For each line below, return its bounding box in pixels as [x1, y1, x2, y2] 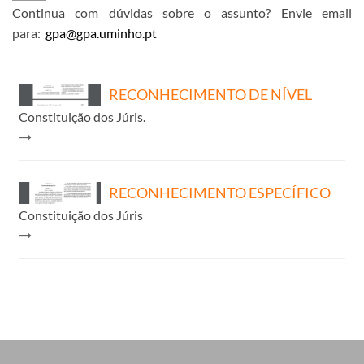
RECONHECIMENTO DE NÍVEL [108, 86, 312, 103]
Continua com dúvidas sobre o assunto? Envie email [12, 5, 352, 21]
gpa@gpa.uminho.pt [45, 25, 157, 41]
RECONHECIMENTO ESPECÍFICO [108, 184, 331, 201]
